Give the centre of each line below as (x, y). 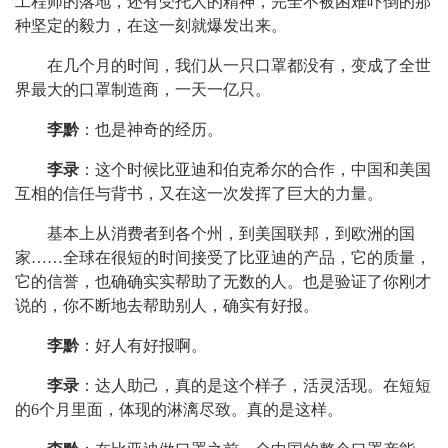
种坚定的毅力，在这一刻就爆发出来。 (151, 25)
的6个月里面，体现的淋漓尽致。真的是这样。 (179, 409)
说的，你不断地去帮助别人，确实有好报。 (167, 305)
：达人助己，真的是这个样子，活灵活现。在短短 (255, 385)
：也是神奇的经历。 (151, 129)
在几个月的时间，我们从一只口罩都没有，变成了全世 (239, 65)
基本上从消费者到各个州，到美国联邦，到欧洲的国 (231, 233)
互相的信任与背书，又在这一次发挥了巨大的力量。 (199, 193)
